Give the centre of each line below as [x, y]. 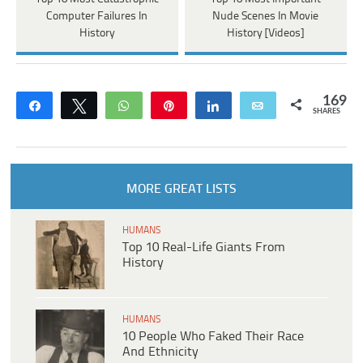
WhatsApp [167, 105]
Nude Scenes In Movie [266, 16]
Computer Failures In [97, 16]
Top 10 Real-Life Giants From [204, 247]
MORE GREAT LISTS [181, 189]
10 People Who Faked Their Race [213, 336]
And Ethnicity [160, 352]
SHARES [326, 111]
